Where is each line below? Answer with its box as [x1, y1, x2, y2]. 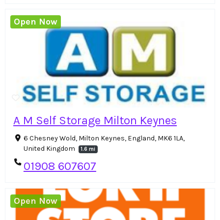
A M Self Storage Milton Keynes [13, 113, 177, 128]
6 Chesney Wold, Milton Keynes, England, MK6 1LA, [23, 134, 185, 143]
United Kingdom [23, 144, 77, 153]
